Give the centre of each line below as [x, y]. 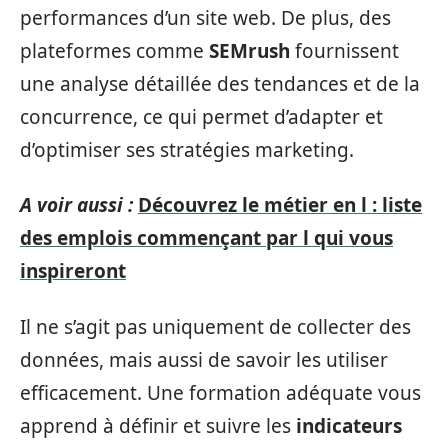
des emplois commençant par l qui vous [206, 238]
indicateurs [349, 425]
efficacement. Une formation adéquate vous [220, 392]
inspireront [73, 271]
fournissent [344, 50]
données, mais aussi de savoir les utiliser [204, 359]
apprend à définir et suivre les [158, 425]
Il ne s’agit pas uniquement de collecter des [215, 326]
